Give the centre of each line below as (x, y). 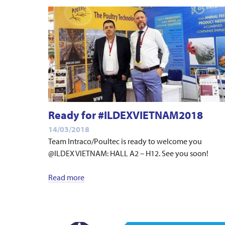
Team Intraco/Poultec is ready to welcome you (125, 141)
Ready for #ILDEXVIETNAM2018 (126, 115)
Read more (66, 178)
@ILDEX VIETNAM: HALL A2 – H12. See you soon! (128, 153)
